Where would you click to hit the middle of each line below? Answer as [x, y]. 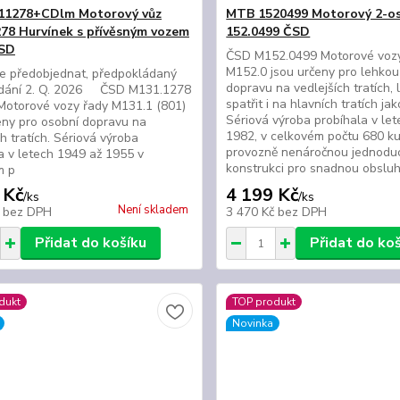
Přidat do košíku [90, 243]
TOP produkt [264, 302]
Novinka [253, 323]
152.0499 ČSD [268, 32]
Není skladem [154, 210]
